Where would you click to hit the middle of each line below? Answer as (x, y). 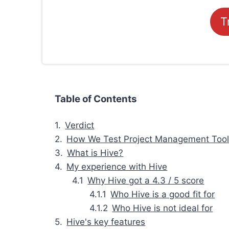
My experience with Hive (117, 167)
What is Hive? (95, 153)
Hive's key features (106, 222)
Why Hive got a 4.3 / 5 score (146, 181)
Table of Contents (96, 99)
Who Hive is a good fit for (163, 194)
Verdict (80, 125)
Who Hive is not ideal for (163, 208)
